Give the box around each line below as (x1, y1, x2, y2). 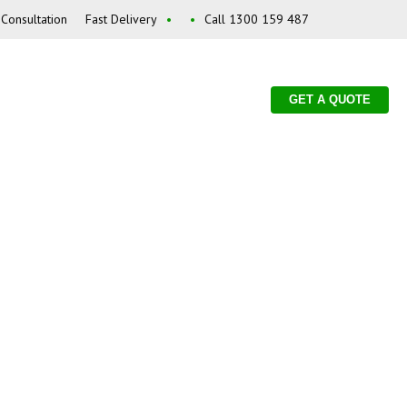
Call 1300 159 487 (203, 10, 309, 27)
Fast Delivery (84, 10, 157, 27)
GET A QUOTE (289, 93, 371, 106)
